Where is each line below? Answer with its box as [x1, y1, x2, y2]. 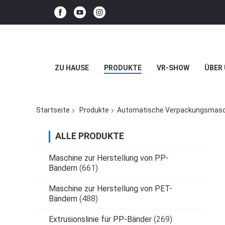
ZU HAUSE [55, 64, 89, 72]
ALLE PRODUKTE [55, 131, 124, 142]
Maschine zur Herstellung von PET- [49, 184, 172, 194]
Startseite [36, 106, 70, 115]
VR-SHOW [157, 64, 189, 72]
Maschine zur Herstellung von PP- [49, 153, 169, 163]
